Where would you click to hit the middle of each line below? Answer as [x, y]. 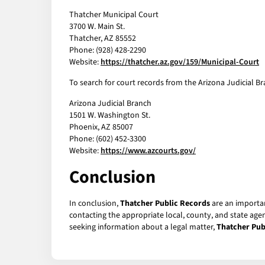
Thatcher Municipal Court [114, 15]
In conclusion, [95, 204]
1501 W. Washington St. [110, 116]
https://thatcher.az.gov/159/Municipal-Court [180, 62]
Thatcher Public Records [165, 204]
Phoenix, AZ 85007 [101, 127]
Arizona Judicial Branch [110, 104]
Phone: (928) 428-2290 [108, 51]
